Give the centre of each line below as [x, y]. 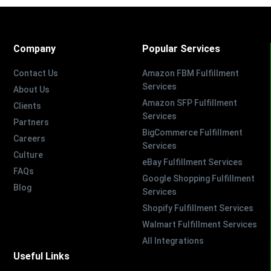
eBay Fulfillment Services [192, 162]
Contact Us [36, 73]
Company [35, 48]
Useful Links [42, 256]
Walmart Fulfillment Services [199, 224]
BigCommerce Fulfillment [192, 132]
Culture [28, 155]
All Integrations [173, 240]
